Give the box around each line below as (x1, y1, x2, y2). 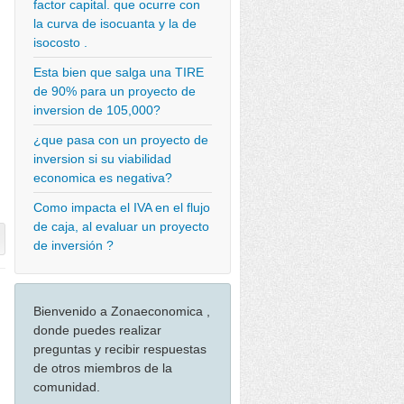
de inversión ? (33, 238, 114, 252)
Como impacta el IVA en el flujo (33, 200, 210, 215)
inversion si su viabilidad (33, 151, 171, 166)
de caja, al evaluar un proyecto (33, 219, 209, 234)
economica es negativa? (33, 170, 172, 185)
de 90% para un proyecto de (33, 84, 196, 98)
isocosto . (33, 35, 87, 50)
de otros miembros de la (33, 361, 172, 375)
